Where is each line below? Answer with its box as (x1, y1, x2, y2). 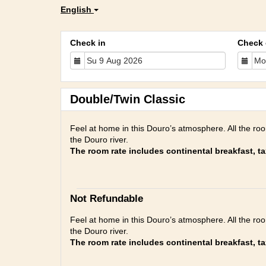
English (61, 5, 94, 14)
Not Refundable (70, 193, 143, 204)
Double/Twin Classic (70, 93, 185, 106)
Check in (70, 38, 106, 47)
